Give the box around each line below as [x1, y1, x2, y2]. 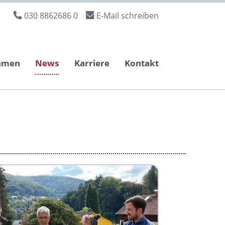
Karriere [74, 57, 109, 69]
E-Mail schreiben [96, 10, 159, 21]
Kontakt [124, 57, 159, 69]
